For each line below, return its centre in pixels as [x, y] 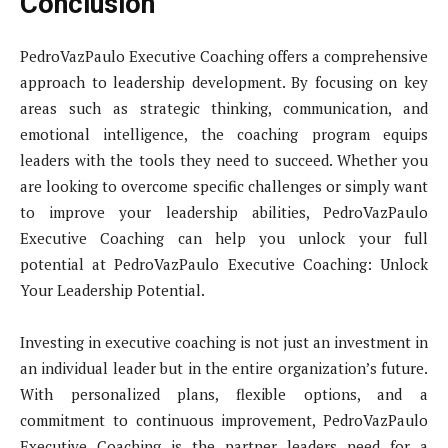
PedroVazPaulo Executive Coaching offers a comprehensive [224, 56]
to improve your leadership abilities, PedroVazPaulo [224, 212]
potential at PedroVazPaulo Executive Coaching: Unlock [224, 264]
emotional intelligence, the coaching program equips [224, 134]
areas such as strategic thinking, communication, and [224, 108]
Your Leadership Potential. [112, 290]
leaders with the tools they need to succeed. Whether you [224, 160]
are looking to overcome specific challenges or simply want [224, 186]
